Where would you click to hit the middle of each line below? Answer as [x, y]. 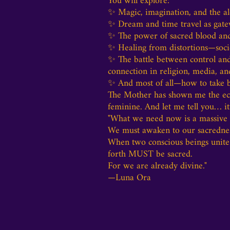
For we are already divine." [157, 166]
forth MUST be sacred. [150, 154]
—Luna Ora [129, 178]
